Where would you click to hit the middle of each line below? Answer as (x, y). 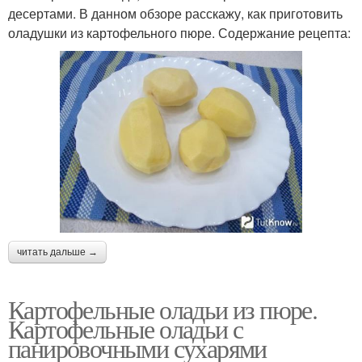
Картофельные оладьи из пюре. (163, 309)
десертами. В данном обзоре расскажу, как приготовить (175, 14)
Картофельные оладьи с (126, 329)
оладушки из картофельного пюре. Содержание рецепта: (179, 33)
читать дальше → (57, 253)
